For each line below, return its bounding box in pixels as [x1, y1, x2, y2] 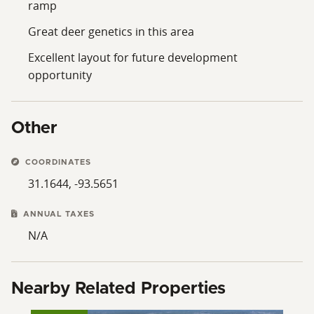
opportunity [28, 67, 92, 83]
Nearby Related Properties [11, 280, 226, 297]
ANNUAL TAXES [20, 210, 95, 218]
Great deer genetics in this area [28, 23, 194, 39]
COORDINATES [22, 158, 91, 166]
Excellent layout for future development [28, 49, 238, 65]
